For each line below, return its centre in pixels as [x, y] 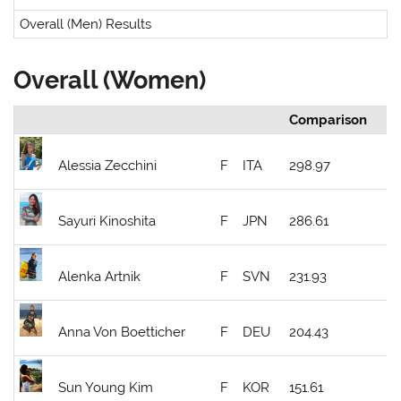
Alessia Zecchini [108, 165]
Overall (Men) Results [86, 24]
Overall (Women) [110, 79]
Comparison [328, 119]
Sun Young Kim [106, 387]
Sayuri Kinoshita [107, 221]
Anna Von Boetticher [122, 332]
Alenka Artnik [100, 276]
